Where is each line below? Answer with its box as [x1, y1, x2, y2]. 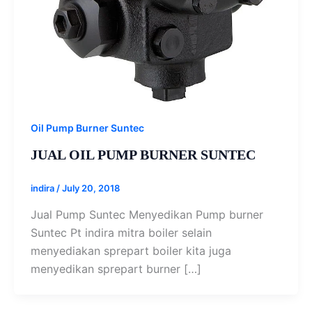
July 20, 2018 [62, 182, 120, 194]
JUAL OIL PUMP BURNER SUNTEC [31, 147, 256, 163]
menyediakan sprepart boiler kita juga [31, 243, 231, 258]
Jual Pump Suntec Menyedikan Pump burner [31, 207, 263, 221]
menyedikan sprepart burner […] [31, 261, 201, 276]
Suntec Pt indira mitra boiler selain [31, 225, 212, 240]
